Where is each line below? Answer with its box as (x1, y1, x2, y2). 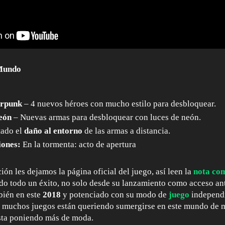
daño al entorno (24, 126, 83, 136)
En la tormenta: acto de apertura (21, 140, 137, 150)
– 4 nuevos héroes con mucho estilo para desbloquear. (22, 98, 216, 108)
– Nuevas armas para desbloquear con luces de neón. (12, 112, 201, 122)
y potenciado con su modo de (61, 190, 169, 200)
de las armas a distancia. (82, 126, 171, 136)
